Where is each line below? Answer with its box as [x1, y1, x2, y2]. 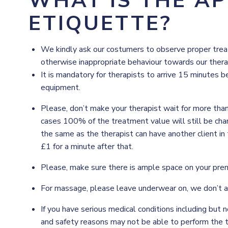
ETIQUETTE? [28, 10, 172, 37]
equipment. [41, 82, 80, 93]
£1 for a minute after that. [41, 141, 133, 152]
